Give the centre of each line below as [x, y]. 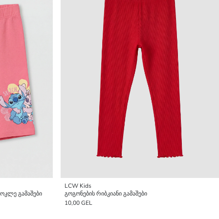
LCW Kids [78, 186]
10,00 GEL [78, 203]
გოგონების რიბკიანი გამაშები [106, 194]
